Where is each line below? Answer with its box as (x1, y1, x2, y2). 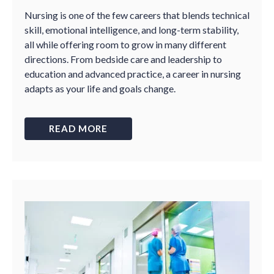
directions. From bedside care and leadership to (24, 53, 222, 65)
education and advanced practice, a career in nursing (24, 68, 241, 80)
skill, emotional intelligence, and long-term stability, (24, 24, 239, 35)
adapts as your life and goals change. (24, 83, 176, 94)
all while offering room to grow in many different (24, 39, 226, 50)
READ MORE (49, 123, 108, 134)
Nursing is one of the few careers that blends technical (24, 9, 250, 21)
